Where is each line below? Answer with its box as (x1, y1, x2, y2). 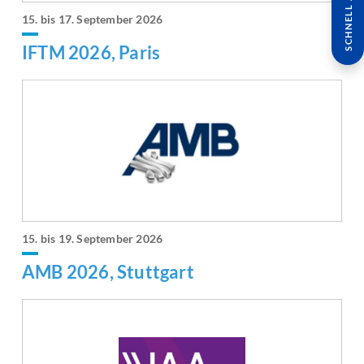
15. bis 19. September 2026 (22, 232, 163, 246)
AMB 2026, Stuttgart (22, 261, 194, 284)
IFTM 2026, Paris (22, 41, 161, 64)
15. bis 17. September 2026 (22, 11, 163, 26)
